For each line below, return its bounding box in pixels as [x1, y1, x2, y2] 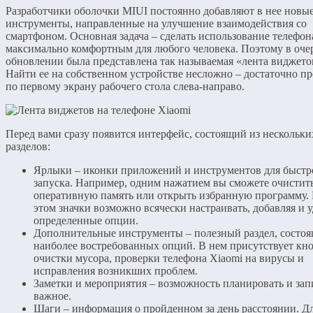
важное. [34, 289, 71, 302]
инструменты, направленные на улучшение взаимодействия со [6, 17, 307, 29]
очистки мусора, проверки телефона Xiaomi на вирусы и [34, 252, 304, 264]
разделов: [6, 140, 50, 152]
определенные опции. [34, 214, 138, 226]
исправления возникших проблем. [34, 264, 198, 277]
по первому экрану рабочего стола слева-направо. [6, 80, 245, 92]
